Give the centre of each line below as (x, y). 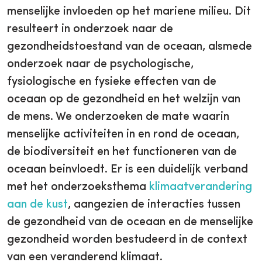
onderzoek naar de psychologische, (100, 64)
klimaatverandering (201, 187)
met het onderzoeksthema (78, 187)
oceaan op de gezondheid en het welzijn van (124, 99)
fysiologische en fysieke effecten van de (112, 82)
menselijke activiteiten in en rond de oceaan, (123, 135)
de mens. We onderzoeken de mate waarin (118, 117)
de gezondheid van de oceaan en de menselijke (130, 222)
